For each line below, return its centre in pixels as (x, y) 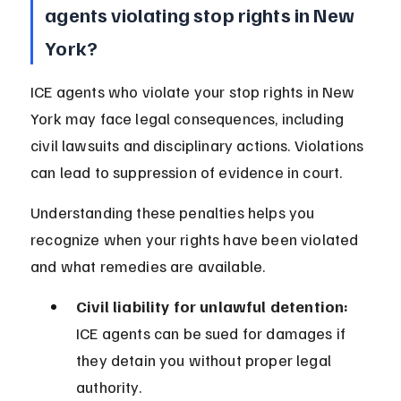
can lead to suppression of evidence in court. (187, 172)
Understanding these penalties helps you (175, 213)
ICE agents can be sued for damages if (213, 333)
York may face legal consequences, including (189, 119)
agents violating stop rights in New (202, 15)
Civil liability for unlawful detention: (213, 307)
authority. (109, 387)
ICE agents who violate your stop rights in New (195, 92)
